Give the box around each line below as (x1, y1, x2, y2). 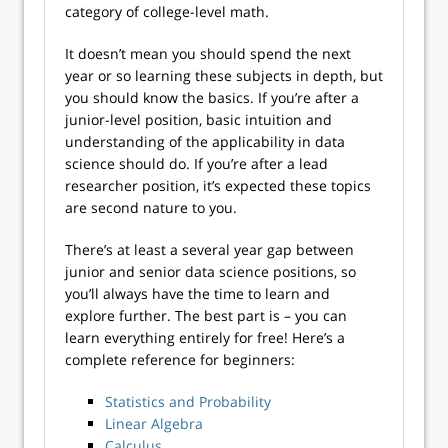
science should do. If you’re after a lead (65, 154, 328, 173)
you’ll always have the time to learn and (65, 284, 330, 303)
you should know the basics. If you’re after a (65, 88, 359, 107)
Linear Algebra (105, 414, 203, 433)
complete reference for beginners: (65, 350, 295, 369)
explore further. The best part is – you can (65, 306, 347, 325)
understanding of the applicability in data (65, 132, 345, 151)
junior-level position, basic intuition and (65, 110, 332, 129)
